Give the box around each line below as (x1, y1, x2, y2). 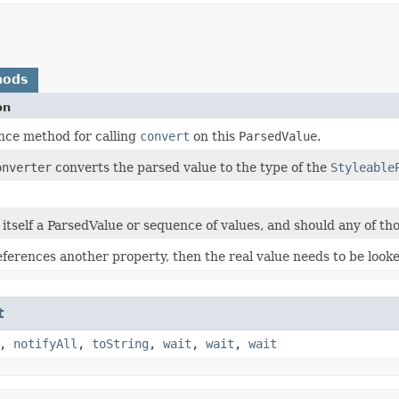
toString (92, 337, 149, 352)
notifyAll (13, 337, 77, 352)
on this (190, 129, 239, 144)
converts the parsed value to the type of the (52, 160, 330, 175)
